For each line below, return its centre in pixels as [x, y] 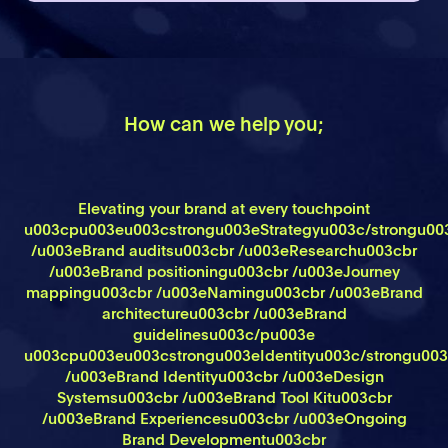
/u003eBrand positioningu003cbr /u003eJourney [224, 273]
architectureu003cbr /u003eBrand [224, 315]
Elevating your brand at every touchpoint [224, 210]
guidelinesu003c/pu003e [224, 336]
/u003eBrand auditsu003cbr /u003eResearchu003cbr [224, 252]
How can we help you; [224, 125]
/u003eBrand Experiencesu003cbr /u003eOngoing [224, 420]
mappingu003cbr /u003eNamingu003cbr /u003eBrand [224, 294]
